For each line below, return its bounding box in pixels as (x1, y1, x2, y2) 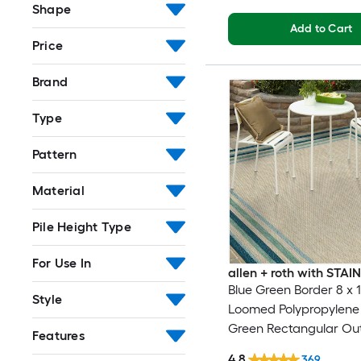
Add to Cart (289, 21, 353, 35)
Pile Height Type (32, 218, 131, 234)
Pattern (32, 146, 77, 162)
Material (32, 182, 85, 198)
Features (32, 327, 85, 343)
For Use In (32, 255, 92, 271)
